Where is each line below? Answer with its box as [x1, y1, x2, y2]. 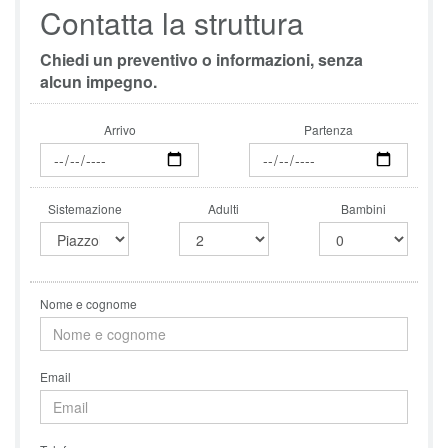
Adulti [208, 200, 240, 217]
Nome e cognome [40, 295, 137, 312]
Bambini [340, 200, 386, 217]
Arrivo [103, 121, 136, 138]
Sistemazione [47, 200, 122, 217]
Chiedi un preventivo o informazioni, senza [40, 48, 363, 71]
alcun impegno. [40, 70, 157, 93]
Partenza [304, 121, 353, 138]
